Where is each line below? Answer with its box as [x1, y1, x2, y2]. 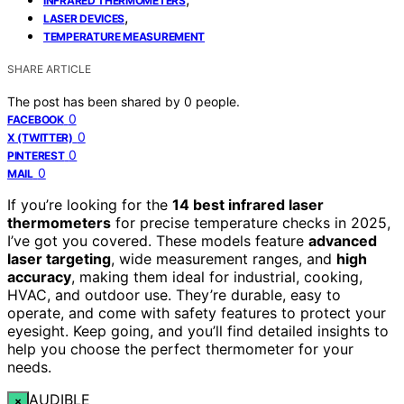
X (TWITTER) [7, 131, 73, 145]
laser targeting [7, 250, 111, 269]
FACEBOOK [7, 113, 64, 127]
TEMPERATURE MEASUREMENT [43, 30, 206, 44]
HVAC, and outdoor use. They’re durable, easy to [7, 286, 341, 305]
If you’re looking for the [7, 196, 172, 215]
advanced [308, 232, 377, 251]
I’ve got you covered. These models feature [7, 232, 308, 251]
